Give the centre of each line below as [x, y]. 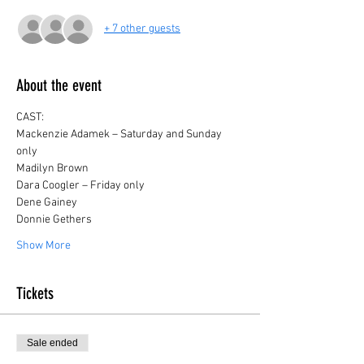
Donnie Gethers [54, 219]
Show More [43, 245]
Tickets [35, 293]
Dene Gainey [47, 202]
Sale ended [52, 342]
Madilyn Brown [52, 168]
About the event [59, 85]
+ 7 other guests [142, 29]
